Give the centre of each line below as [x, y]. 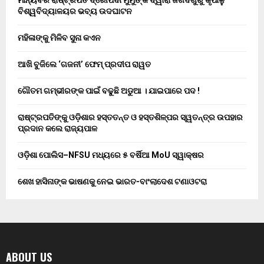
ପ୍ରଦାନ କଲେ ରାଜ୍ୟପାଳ [57, 129]
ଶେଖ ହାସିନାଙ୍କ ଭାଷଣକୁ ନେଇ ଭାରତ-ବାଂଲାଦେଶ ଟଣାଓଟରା [112, 182]
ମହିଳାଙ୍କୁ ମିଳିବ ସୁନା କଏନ [59, 38]
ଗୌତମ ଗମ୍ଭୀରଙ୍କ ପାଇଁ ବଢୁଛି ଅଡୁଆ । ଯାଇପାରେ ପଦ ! [109, 91]
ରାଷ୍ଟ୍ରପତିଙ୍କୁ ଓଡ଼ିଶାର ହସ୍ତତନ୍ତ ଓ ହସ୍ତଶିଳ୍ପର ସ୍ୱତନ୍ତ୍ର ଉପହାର [130, 118]
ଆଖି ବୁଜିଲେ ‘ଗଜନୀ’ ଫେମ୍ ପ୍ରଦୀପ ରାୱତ [84, 65]
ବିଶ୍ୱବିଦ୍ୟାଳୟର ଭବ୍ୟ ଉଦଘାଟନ [75, 11]
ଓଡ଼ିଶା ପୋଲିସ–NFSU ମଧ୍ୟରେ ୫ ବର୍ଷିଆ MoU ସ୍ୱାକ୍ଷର [111, 155]
